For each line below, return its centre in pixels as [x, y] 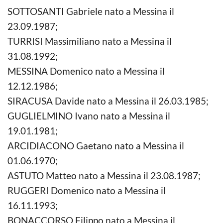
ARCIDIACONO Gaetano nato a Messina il [96, 145]
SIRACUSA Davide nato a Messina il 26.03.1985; [108, 101]
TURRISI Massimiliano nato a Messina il [90, 41]
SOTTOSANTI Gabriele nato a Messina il [91, 11]
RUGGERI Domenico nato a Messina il [87, 190]
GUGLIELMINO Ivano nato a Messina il [89, 115]
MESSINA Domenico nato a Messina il [86, 71]
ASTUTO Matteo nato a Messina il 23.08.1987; [104, 175]
